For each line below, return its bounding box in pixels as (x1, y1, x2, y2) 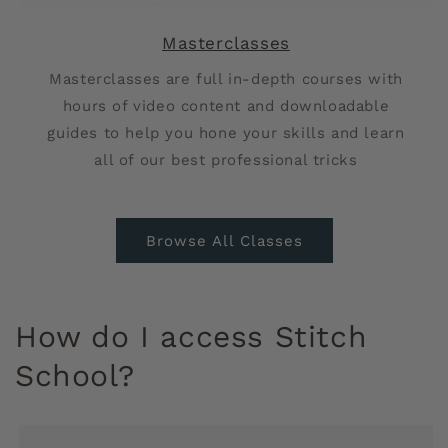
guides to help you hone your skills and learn (47, 124, 405, 142)
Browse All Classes (145, 231, 303, 250)
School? (15, 358, 135, 393)
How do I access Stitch (15, 319, 368, 354)
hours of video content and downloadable (62, 97, 390, 115)
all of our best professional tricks (94, 151, 358, 169)
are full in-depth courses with (165, 70, 403, 88)
